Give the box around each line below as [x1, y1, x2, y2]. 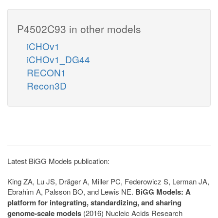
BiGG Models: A [135, 186, 191, 197]
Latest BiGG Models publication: [7, 155, 109, 166]
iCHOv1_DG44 [27, 52, 90, 66]
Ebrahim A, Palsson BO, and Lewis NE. [7, 186, 135, 197]
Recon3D [27, 78, 67, 92]
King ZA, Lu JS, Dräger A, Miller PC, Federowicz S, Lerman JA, [7, 176, 209, 186]
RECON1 [27, 65, 66, 79]
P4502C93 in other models [17, 21, 141, 36]
